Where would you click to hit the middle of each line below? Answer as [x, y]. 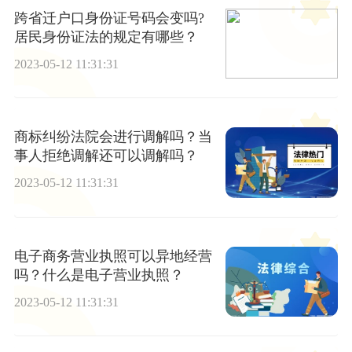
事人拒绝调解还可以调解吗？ [106, 156]
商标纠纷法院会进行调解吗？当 [113, 137]
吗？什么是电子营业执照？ [99, 275]
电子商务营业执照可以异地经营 [113, 256]
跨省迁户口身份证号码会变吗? [109, 18]
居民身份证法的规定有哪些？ [106, 37]
